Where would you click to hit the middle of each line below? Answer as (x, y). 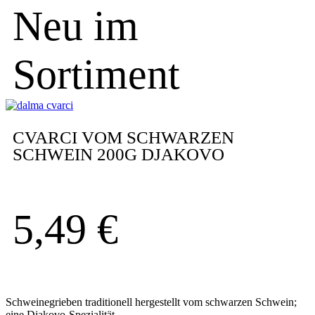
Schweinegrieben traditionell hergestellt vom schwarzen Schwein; (151, 302)
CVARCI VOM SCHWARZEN (123, 137)
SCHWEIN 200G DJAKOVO (118, 154)
